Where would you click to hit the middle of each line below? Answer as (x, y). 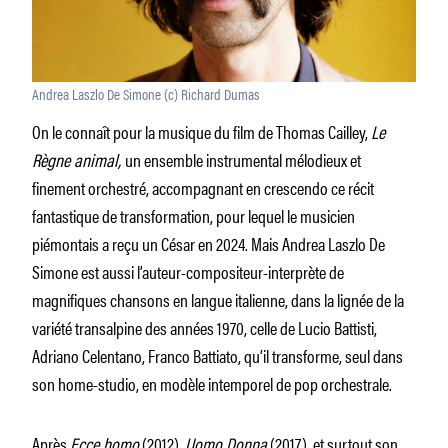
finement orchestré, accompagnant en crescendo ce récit (203, 186)
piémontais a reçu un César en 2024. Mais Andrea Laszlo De (208, 242)
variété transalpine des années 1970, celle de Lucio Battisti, (204, 326)
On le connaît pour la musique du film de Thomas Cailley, (201, 130)
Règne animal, (78, 158)
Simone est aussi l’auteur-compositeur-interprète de (188, 270)
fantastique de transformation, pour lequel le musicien (193, 214)
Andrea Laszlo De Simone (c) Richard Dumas (146, 93)
